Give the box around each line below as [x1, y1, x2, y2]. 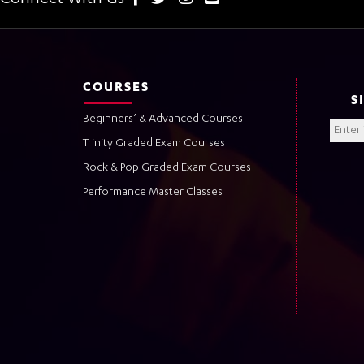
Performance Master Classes [83, 185, 223, 199]
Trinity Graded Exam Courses [83, 136, 225, 150]
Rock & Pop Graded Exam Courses [83, 161, 251, 175]
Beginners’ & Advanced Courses [83, 112, 243, 126]
